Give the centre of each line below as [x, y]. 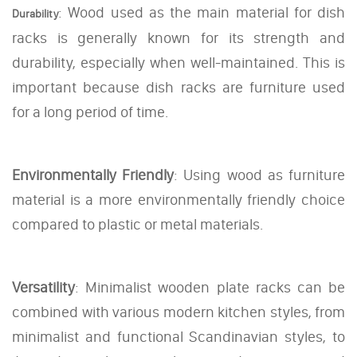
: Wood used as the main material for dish [202, 12]
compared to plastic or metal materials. [137, 224]
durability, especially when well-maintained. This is [178, 62]
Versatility [43, 287]
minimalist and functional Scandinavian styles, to [178, 336]
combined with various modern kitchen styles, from [178, 312]
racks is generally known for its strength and [178, 37]
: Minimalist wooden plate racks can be [210, 287]
